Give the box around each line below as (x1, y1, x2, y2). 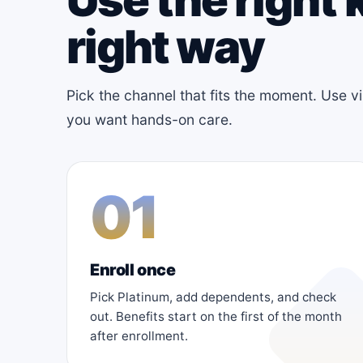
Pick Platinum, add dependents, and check (90, 288, 336, 305)
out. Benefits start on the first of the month (90, 308, 342, 324)
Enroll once (90, 259, 176, 280)
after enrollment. (90, 327, 188, 344)
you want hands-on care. (66, 110, 233, 128)
